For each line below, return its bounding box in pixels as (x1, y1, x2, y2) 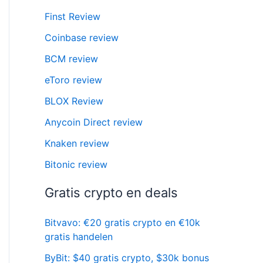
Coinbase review (45, 31, 119, 43)
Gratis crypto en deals (45, 184, 178, 200)
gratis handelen (45, 230, 113, 242)
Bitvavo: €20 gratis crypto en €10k (45, 216, 200, 228)
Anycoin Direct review (45, 116, 143, 128)
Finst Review (45, 10, 100, 22)
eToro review (45, 73, 102, 86)
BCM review (45, 52, 98, 65)
